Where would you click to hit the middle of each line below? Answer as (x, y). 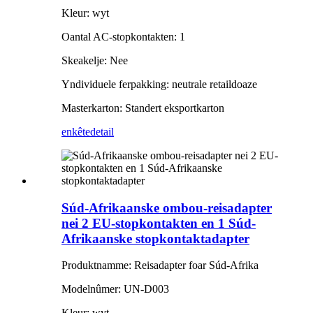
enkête (76, 131)
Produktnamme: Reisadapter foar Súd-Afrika (160, 265)
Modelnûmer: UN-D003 (115, 289)
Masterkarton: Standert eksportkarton (143, 108)
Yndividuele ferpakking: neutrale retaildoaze (159, 84)
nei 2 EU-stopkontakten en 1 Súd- (159, 223)
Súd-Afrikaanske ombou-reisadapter (167, 208)
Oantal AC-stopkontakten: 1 (123, 36)
